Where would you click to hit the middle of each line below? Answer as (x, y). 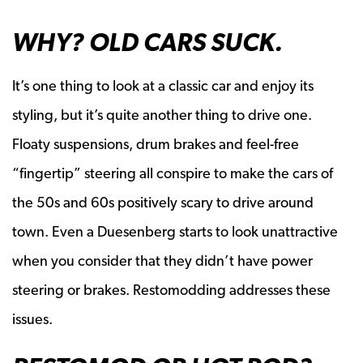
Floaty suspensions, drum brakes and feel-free (156, 143)
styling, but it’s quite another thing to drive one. (162, 114)
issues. (32, 318)
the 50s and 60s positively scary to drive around (163, 202)
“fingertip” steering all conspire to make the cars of (173, 173)
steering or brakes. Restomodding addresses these (171, 289)
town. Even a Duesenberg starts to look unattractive (175, 231)
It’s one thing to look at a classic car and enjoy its (163, 85)
